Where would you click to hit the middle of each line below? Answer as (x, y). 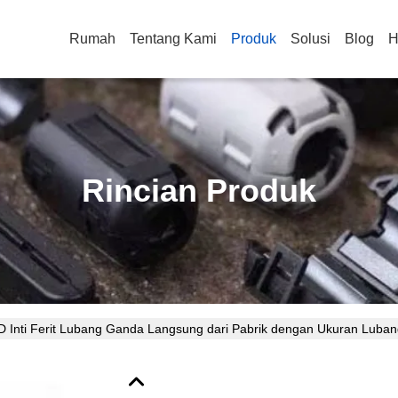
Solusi (310, 39)
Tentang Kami (173, 39)
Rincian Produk (199, 191)
